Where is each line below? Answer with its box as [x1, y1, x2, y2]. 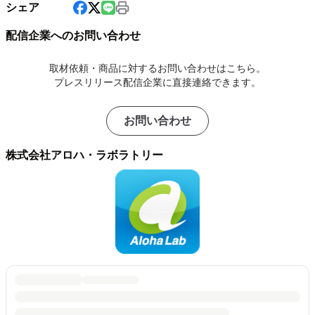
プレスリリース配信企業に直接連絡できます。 [54, 76, 261, 88]
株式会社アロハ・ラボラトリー [6, 148, 163, 161]
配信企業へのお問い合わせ [6, 29, 141, 41]
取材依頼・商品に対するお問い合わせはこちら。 [49, 62, 266, 74]
